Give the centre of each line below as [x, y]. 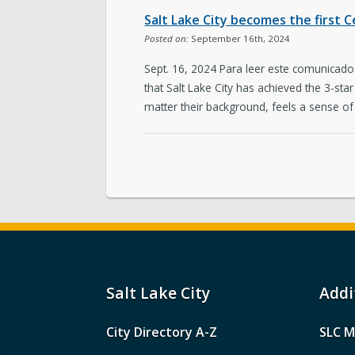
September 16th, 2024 [240, 38]
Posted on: [167, 38]
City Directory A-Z [162, 332]
